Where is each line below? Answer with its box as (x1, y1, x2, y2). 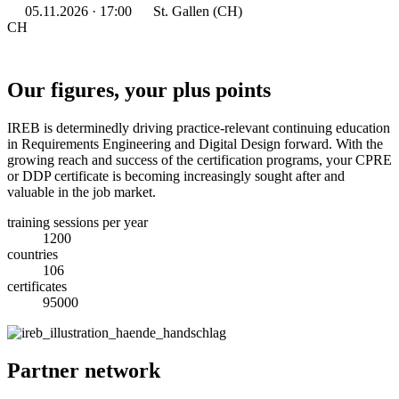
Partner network (7, 358, 160, 382)
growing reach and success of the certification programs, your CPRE (7, 151, 392, 167)
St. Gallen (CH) (150, 4, 242, 19)
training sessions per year (7, 214, 148, 230)
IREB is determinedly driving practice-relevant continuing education (7, 119, 390, 135)
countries (7, 246, 58, 262)
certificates (7, 278, 67, 294)
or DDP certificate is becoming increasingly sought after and (7, 167, 345, 183)
